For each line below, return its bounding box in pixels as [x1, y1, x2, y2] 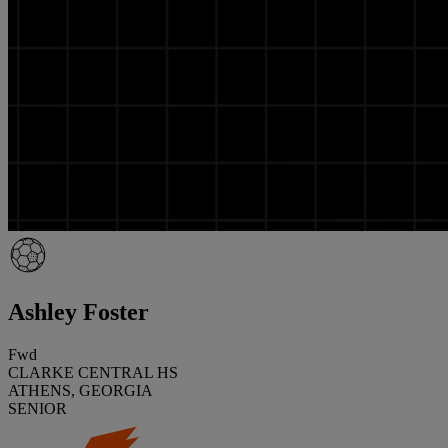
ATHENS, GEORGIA [8, 381, 153, 399]
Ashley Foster [8, 298, 149, 325]
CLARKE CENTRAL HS [8, 363, 178, 381]
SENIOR [8, 399, 67, 417]
